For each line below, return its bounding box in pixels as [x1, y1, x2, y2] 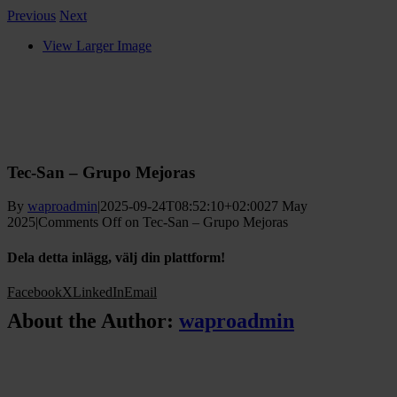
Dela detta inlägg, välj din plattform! [7, 249, 225, 265]
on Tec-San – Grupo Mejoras [121, 214, 288, 230]
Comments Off [38, 214, 121, 230]
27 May [264, 198, 307, 214]
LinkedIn [73, 284, 124, 300]
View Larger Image [43, 38, 152, 53]
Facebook [7, 284, 62, 300]
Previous [7, 8, 56, 23]
